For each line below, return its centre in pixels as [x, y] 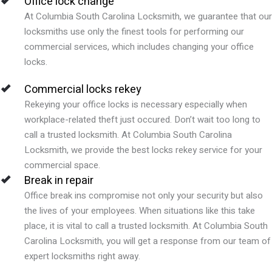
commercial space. [62, 165]
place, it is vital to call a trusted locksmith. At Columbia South [146, 226]
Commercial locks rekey [83, 89]
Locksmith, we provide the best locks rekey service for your [143, 150]
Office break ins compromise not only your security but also [144, 195]
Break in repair [59, 180]
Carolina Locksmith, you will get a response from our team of [148, 241]
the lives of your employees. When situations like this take [140, 210]
